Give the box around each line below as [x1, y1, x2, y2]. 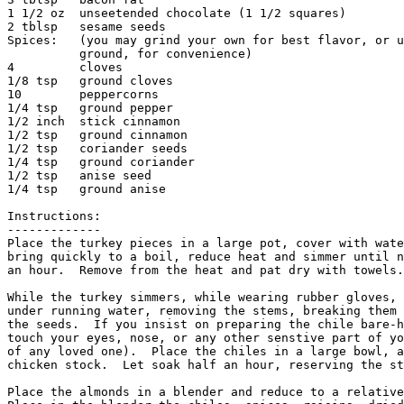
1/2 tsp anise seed [7, 169, 202, 183]
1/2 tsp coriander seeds [7, 142, 202, 156]
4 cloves [7, 60, 245, 75]
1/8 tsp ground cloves [7, 74, 173, 88]
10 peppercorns [7, 87, 238, 102]
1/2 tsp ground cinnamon [7, 128, 188, 142]
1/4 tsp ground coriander [7, 155, 195, 170]
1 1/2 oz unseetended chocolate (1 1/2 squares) [7, 6, 346, 21]
